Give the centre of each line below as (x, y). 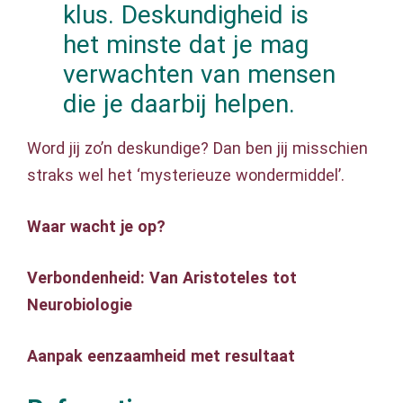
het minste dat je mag (186, 45)
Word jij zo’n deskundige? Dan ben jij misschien (197, 148)
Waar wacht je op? (96, 227)
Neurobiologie (80, 305)
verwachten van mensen (199, 75)
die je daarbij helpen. (179, 104)
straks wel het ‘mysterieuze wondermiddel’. (188, 175)
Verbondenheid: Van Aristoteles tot (162, 278)
